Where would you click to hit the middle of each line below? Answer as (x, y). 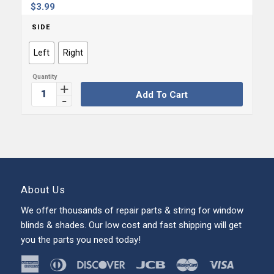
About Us (43, 190)
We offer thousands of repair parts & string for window (132, 211)
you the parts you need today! (80, 240)
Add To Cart (161, 94)
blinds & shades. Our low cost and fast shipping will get (131, 225)
